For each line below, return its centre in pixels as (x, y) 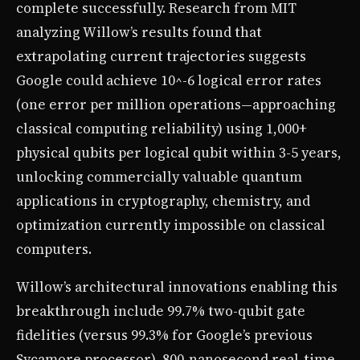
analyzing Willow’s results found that (139, 32)
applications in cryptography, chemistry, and (163, 200)
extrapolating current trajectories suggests (161, 56)
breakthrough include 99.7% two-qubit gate (161, 311)
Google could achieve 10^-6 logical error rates (169, 80)
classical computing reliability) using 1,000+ (162, 128)
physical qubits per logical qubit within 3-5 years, (179, 152)
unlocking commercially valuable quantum (159, 176)
